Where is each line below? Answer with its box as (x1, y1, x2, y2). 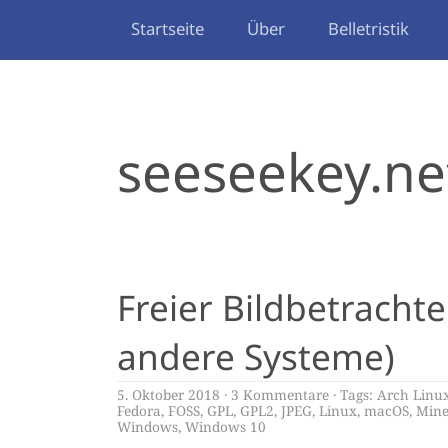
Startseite (131, 17, 204, 40)
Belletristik (328, 17, 409, 40)
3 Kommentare (231, 385, 329, 404)
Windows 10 (185, 417, 266, 436)
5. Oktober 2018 (117, 385, 220, 404)
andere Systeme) (117, 332, 395, 380)
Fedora (117, 401, 161, 420)
